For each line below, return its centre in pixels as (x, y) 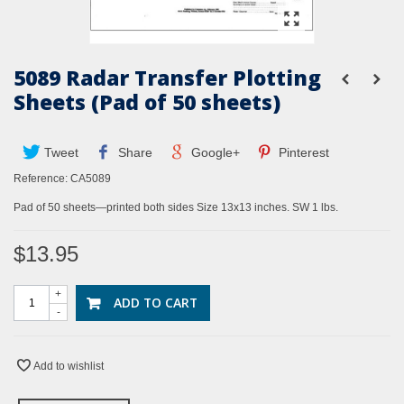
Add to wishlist (69, 367)
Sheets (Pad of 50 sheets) (147, 102)
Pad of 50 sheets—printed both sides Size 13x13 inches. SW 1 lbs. (176, 208)
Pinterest (303, 153)
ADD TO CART (156, 303)
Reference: (41, 179)
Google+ (213, 153)
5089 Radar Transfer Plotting (167, 78)
